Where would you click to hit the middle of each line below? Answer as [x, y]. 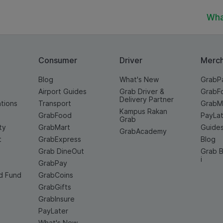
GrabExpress [59, 139]
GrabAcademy [143, 131]
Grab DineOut [61, 151]
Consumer [57, 60]
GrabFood [55, 115]
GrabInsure [56, 199]
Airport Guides [62, 91]
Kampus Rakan [143, 111]
